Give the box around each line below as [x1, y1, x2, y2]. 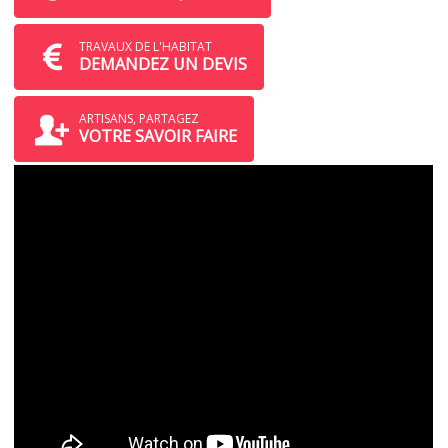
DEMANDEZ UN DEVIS [79, 52, 247, 75]
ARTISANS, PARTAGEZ [79, 109, 199, 127]
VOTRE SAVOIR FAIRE [79, 124, 237, 147]
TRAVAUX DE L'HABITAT [79, 37, 212, 55]
